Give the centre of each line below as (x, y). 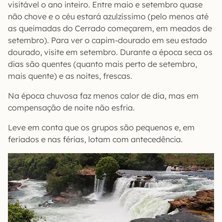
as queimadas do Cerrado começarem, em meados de (110, 28)
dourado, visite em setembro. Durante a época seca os (110, 52)
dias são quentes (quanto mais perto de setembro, (103, 64)
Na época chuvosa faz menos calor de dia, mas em (103, 95)
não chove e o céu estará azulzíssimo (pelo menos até (108, 16)
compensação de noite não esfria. (71, 107)
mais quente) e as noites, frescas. (70, 76)
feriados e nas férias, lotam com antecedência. (95, 139)
